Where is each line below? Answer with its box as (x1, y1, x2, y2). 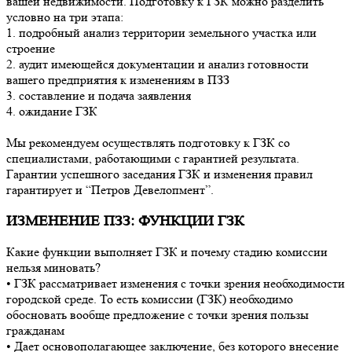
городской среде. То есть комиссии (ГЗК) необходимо (6, 291, 293, 307)
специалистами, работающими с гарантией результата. (6, 150, 299, 166)
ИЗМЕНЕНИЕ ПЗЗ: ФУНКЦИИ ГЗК (6, 212, 244, 229)
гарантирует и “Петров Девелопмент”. (6, 181, 214, 197)
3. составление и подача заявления (6, 87, 191, 103)
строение (6, 40, 55, 56)
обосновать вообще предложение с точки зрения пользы (6, 307, 309, 323)
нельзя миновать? (6, 260, 101, 276)
